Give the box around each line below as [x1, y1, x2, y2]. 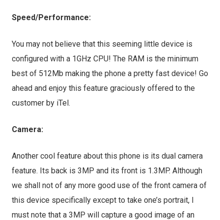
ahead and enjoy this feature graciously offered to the [12, 83, 195, 93]
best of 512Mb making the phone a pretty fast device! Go [12, 69, 208, 78]
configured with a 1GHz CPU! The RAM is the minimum [12, 54, 198, 63]
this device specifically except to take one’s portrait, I [12, 195, 194, 205]
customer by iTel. [12, 98, 70, 108]
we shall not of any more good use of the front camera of [12, 181, 207, 190]
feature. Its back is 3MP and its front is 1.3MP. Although [12, 166, 202, 175]
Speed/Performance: [12, 13, 91, 22]
